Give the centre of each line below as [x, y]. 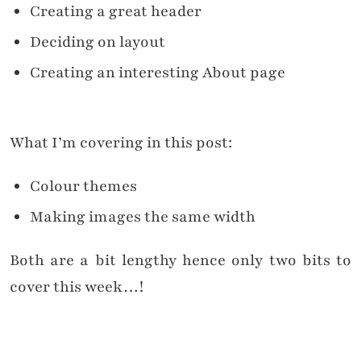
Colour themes [83, 187]
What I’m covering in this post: [121, 143]
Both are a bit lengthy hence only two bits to [180, 261]
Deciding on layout [98, 42]
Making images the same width [143, 217]
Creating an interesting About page [158, 73]
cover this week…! [77, 287]
